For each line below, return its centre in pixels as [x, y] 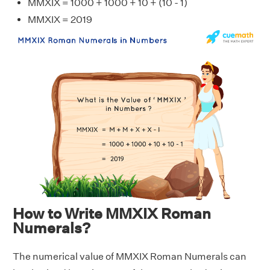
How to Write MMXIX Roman [112, 213]
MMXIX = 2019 [60, 20]
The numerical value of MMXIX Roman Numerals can [130, 256]
